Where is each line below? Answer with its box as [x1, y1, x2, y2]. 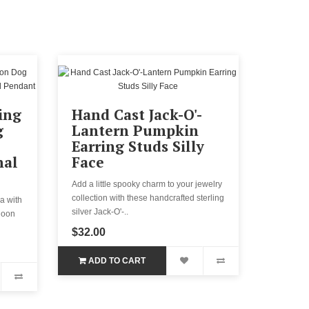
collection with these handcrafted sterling [71, 192, 224, 203]
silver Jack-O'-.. [71, 206, 128, 217]
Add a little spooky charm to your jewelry [71, 179, 222, 189]
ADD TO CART [88, 255, 146, 266]
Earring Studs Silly [71, 136, 204, 156]
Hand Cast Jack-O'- [71, 104, 202, 124]
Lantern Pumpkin [71, 120, 199, 140]
